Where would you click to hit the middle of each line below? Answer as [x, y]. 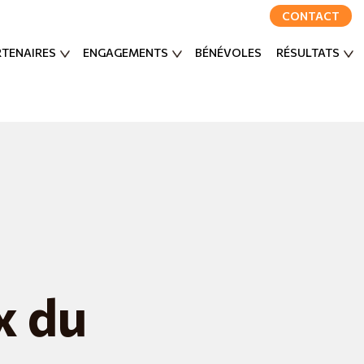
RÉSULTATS [308, 53]
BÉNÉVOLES [228, 53]
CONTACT [311, 16]
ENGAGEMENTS [126, 53]
